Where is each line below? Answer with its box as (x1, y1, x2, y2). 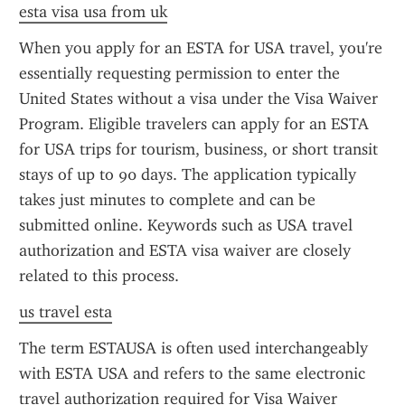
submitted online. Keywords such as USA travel (19, 215, 353, 235)
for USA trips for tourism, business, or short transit (19, 139, 378, 159)
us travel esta (19, 302, 112, 322)
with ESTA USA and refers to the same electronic (19, 363, 365, 383)
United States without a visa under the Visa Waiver (19, 89, 378, 108)
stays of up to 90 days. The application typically (19, 165, 356, 184)
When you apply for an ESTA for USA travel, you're (19, 38, 382, 58)
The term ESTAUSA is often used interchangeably (19, 338, 368, 358)
